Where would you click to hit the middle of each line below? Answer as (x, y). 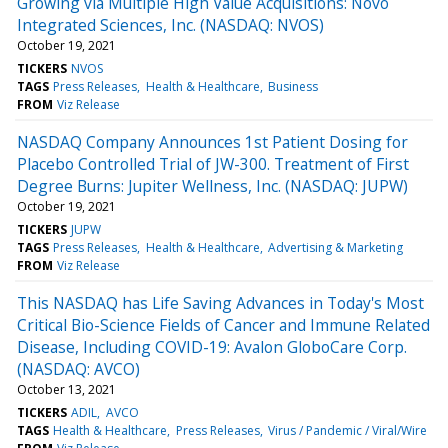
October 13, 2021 (66, 389)
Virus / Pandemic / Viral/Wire (347, 430)
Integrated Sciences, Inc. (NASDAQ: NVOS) (170, 24)
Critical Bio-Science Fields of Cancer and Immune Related (223, 324)
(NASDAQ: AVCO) (78, 368)
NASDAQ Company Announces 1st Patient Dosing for (212, 141)
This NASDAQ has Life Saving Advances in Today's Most (220, 302)
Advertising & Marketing (335, 247)
